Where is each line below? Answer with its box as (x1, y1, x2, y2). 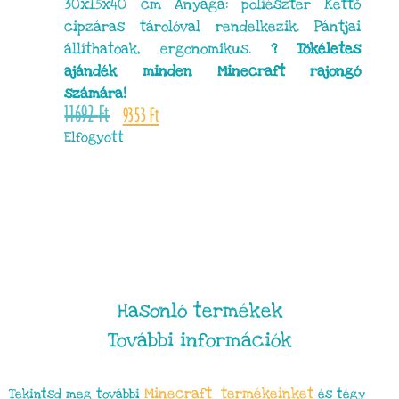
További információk (107, 327, 292, 353)
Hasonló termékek (116, 297, 283, 323)
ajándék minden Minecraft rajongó (64, 61, 362, 81)
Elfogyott (64, 129, 125, 147)
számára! (64, 83, 127, 103)
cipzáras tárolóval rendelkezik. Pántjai (64, 16, 362, 37)
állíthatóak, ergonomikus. (64, 38, 272, 59)
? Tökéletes (271, 38, 362, 59)
